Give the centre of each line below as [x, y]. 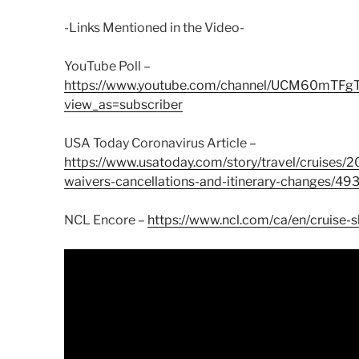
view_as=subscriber [123, 105]
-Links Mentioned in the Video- [154, 28]
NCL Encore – [106, 220]
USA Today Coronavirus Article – [160, 143]
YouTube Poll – [107, 67]
